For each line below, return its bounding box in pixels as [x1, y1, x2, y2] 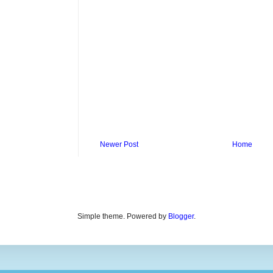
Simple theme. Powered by [77, 211, 168, 221]
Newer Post [100, 140, 138, 149]
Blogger [168, 211, 194, 221]
